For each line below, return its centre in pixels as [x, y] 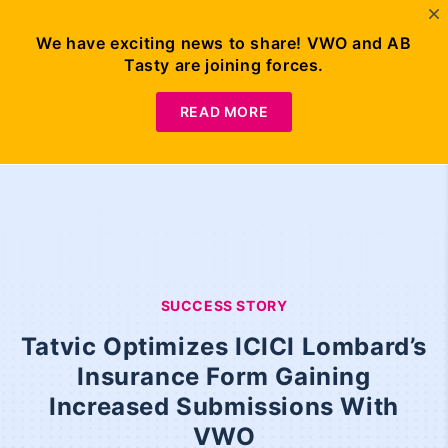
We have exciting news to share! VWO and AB [224, 43]
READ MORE [224, 111]
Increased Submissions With [224, 406]
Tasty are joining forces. [223, 65]
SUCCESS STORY [224, 305]
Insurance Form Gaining [224, 376]
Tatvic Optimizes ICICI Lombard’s [224, 346]
